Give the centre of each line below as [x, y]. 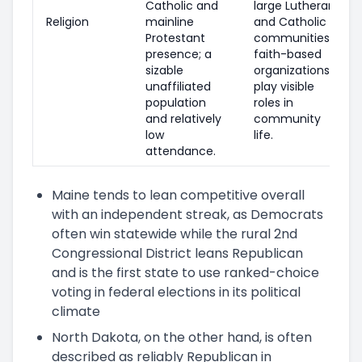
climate [76, 311]
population [176, 102]
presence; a [179, 54]
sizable [164, 70]
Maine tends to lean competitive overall [178, 195]
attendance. [181, 151]
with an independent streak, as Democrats [187, 214]
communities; [293, 38]
